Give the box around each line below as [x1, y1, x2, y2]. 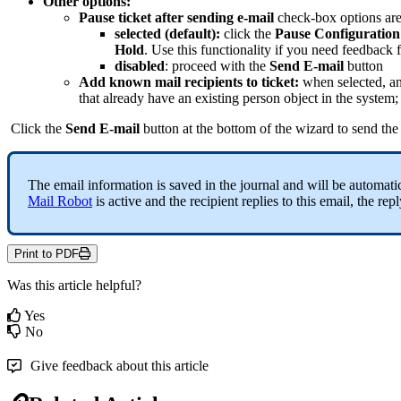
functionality [200, 42, 271, 58]
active [108, 193, 141, 209]
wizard [295, 121, 334, 137]
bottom [217, 121, 256, 137]
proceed [172, 58, 217, 74]
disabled [115, 58, 165, 74]
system [356, 90, 395, 107]
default [169, 26, 211, 42]
